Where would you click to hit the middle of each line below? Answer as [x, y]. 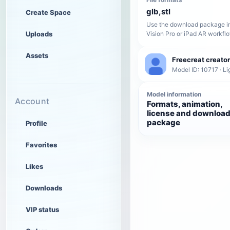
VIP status [42, 209]
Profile [36, 123]
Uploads [39, 34]
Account [32, 101]
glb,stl [158, 12]
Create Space [48, 12]
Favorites [41, 145]
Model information [174, 94]
